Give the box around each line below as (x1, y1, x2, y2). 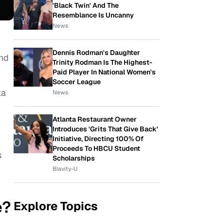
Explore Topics (14, 199, 98, 214)
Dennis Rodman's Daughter (53, 48, 140, 57)
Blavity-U (53, 165, 77, 173)
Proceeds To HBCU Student (53, 144, 140, 153)
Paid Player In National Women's (53, 68, 156, 76)
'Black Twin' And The (53, 1, 119, 10)
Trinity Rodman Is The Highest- (53, 58, 152, 67)
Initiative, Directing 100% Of (53, 134, 144, 143)
